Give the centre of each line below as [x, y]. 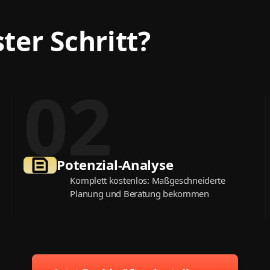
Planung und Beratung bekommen [140, 194]
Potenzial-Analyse [115, 165]
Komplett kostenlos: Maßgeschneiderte [148, 181]
